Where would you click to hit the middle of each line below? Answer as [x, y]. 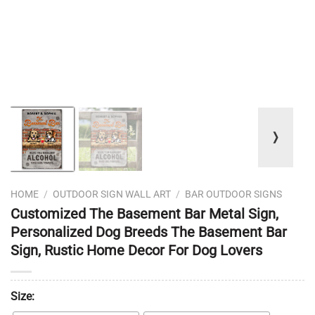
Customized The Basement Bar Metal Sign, [144, 213]
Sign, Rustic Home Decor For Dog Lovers [136, 250]
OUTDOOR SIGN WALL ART [112, 194]
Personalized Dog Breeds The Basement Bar [149, 232]
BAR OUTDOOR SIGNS [234, 194]
